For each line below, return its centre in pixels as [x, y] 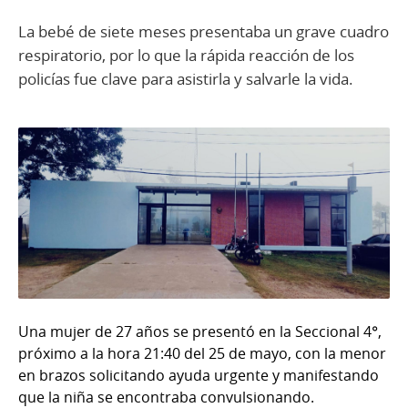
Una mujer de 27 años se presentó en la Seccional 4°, [200, 331]
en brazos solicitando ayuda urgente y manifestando [199, 375]
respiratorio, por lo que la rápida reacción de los [186, 55]
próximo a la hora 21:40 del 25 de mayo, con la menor [202, 353]
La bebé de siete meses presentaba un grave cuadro [204, 31]
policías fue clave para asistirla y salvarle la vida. [186, 78]
